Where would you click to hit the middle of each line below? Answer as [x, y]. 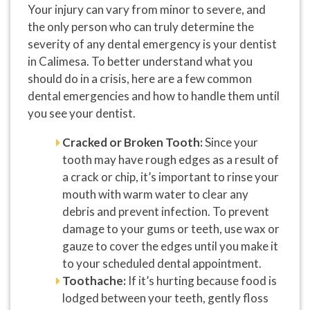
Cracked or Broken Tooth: [133, 143]
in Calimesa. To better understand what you [140, 62]
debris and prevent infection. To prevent [166, 212]
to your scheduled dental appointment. [162, 264]
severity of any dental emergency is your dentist [152, 44]
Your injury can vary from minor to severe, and [147, 10]
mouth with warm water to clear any [155, 194]
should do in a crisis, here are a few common [140, 79]
